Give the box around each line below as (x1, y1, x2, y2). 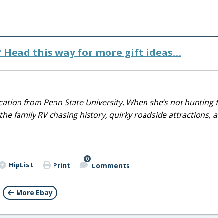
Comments (91, 161, 130, 170)
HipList (8, 160, 33, 169)
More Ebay (16, 188, 53, 197)
